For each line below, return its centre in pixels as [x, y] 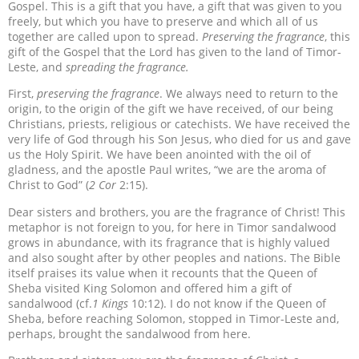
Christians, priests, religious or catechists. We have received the [179, 124]
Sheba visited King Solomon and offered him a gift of [150, 288]
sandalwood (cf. [50, 303]
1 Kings [110, 303]
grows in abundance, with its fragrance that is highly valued [169, 242]
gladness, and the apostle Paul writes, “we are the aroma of [167, 170]
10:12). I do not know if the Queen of [227, 303]
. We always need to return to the [249, 94]
